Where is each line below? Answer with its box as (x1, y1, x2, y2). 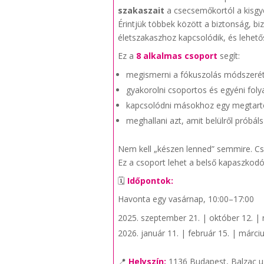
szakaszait (118, 5, 165, 16)
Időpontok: (127, 175, 174, 186)
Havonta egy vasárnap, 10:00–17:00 (118, 193, 255, 204)
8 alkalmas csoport (136, 50, 218, 61)
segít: (217, 50, 240, 61)
